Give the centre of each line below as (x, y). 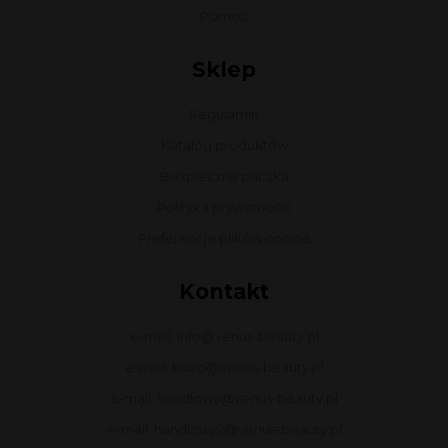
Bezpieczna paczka (224, 176)
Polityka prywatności (224, 207)
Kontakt (224, 292)
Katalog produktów (224, 145)
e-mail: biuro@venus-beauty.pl (224, 367)
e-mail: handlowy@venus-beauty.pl (224, 398)
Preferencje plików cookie (224, 238)
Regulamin (224, 114)
